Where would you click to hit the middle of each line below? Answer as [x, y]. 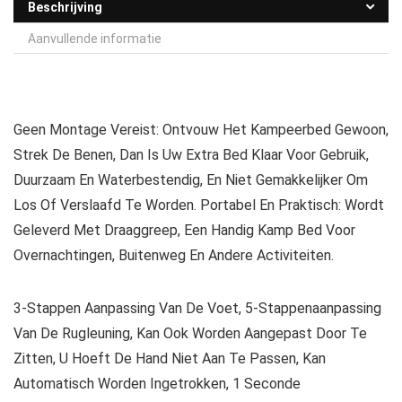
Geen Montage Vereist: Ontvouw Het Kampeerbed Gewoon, [201, 130]
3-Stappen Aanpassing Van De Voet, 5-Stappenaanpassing [197, 309]
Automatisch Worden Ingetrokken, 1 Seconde [157, 384]
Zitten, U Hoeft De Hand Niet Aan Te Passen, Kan [170, 359]
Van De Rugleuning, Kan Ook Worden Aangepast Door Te [190, 334]
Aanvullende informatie [95, 39]
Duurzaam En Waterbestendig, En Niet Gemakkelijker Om [191, 180]
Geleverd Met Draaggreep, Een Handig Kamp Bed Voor [184, 231]
